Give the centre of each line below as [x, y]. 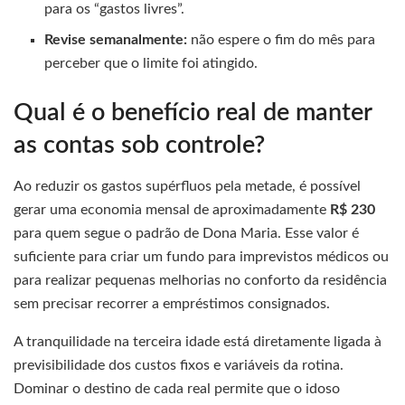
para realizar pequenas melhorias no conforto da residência [200, 281]
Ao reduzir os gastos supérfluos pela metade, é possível [187, 187]
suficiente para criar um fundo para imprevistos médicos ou [201, 257]
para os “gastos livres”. [115, 9]
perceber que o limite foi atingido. [151, 64]
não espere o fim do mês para [282, 40]
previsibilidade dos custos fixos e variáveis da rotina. [179, 366]
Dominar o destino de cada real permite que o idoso [177, 389]
